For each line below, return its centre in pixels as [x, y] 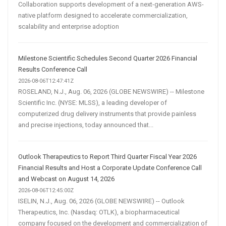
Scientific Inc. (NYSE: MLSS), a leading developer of [93, 102]
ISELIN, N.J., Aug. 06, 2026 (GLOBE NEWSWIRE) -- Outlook [101, 201]
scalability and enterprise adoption [69, 26]
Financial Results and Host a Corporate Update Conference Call [110, 167]
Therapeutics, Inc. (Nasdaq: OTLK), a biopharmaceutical [99, 212]
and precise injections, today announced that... [86, 125]
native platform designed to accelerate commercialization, [103, 15]
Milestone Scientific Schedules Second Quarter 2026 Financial [108, 58]
